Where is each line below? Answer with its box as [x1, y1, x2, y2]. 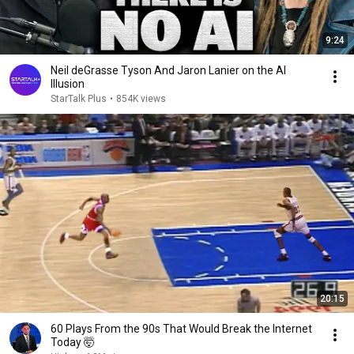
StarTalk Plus [51, 93, 107, 104]
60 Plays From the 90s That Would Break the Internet [51, 322, 312, 335]
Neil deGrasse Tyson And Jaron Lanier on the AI [51, 64, 286, 77]
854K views [116, 93, 166, 104]
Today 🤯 [51, 336, 95, 348]
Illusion [51, 77, 85, 90]
